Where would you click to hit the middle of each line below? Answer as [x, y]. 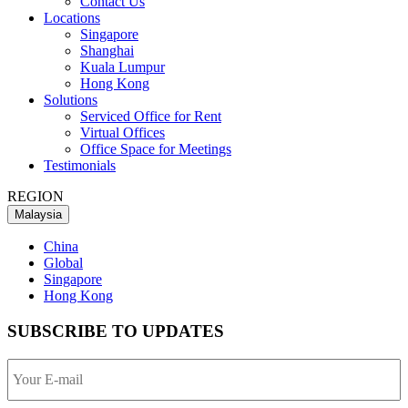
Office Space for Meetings [156, 149]
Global [63, 263]
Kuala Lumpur [122, 67]
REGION [36, 197]
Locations [72, 18]
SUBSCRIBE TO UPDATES [116, 331]
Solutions [71, 100]
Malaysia [38, 215]
